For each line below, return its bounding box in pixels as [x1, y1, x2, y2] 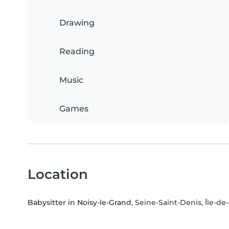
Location [28, 166, 88, 182]
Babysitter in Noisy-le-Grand [28, 198, 131, 208]
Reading [59, 47, 95, 57]
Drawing [59, 18, 95, 28]
